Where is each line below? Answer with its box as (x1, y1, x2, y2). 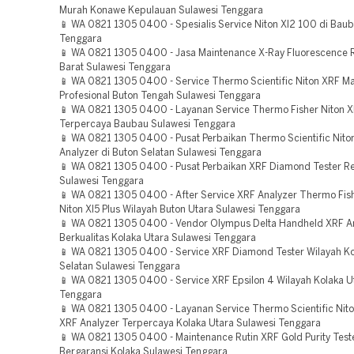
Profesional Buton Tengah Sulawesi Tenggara (59, 92, 261, 100)
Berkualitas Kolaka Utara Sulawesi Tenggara (59, 234, 256, 243)
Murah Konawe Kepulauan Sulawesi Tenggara (59, 6, 263, 15)
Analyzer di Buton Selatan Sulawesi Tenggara (59, 149, 262, 157)
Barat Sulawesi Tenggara (59, 63, 171, 72)
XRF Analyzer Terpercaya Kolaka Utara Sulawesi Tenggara (59, 319, 321, 328)
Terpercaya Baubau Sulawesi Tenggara (59, 120, 235, 129)
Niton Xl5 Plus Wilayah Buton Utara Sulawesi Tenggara (59, 205, 300, 214)
